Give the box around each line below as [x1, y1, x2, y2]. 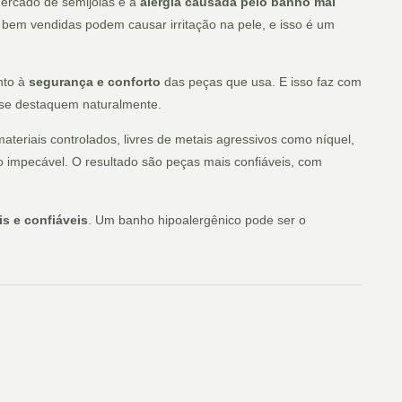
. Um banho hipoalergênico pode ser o [88, 212, 306, 227]
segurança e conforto [29, 74, 161, 90]
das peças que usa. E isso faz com [161, 74, 362, 90]
